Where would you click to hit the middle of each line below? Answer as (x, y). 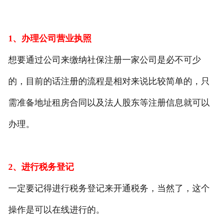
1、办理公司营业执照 (50, 39)
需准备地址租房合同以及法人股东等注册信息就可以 (109, 103)
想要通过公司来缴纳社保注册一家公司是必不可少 (104, 60)
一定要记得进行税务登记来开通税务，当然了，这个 (109, 189)
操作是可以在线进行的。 (56, 210)
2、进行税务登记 (41, 167)
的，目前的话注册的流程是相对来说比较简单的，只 (109, 82)
